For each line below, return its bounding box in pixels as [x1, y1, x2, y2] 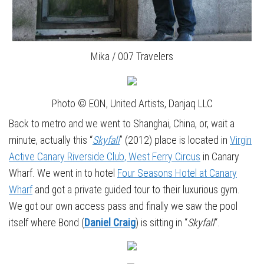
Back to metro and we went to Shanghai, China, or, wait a [9, 117, 235, 130]
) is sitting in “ [136, 216, 187, 229]
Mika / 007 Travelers [91, 50, 173, 63]
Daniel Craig [84, 216, 136, 229]
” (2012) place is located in [120, 134, 230, 147]
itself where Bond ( [9, 216, 84, 229]
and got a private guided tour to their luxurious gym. [32, 183, 240, 196]
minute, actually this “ [9, 134, 93, 147]
